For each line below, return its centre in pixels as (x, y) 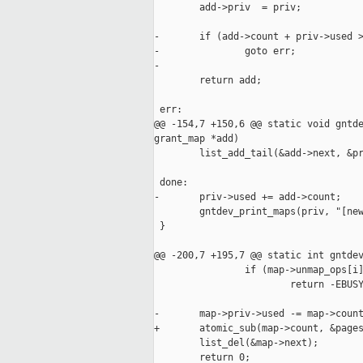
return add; (208, 81)
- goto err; (225, 51)
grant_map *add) (196, 139)
